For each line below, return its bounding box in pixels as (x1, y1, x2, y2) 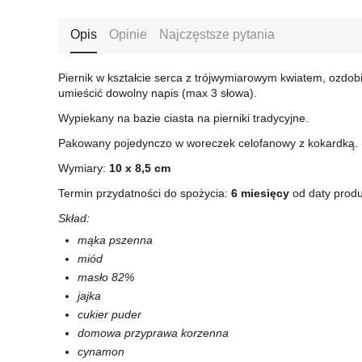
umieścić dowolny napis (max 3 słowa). (58, 86, 257, 99)
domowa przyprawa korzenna (78, 326, 229, 339)
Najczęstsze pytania (159, 27, 275, 41)
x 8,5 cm (122, 162, 170, 175)
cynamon (78, 345, 124, 358)
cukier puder (78, 308, 141, 321)
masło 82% (78, 271, 134, 284)
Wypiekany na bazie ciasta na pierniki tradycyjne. (58, 112, 309, 124)
